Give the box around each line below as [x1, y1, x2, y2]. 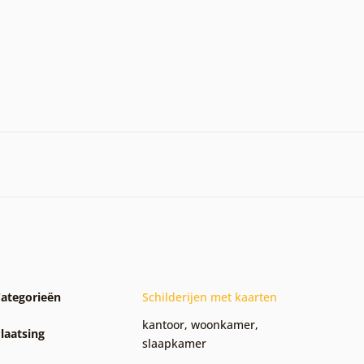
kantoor [142, 317, 184, 333]
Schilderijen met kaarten [142, 289, 277, 305]
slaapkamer [142, 336, 206, 352]
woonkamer [191, 317, 255, 333]
